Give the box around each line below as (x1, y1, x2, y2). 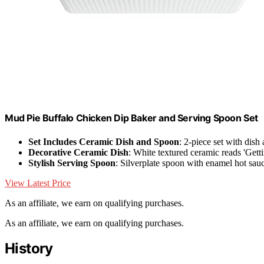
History (5, 240, 53, 258)
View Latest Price (5, 177, 71, 188)
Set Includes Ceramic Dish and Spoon (28, 136, 179, 147)
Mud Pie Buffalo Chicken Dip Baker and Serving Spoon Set (5, 112, 258, 124)
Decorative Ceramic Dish (28, 147, 128, 157)
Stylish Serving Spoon (28, 157, 115, 168)
